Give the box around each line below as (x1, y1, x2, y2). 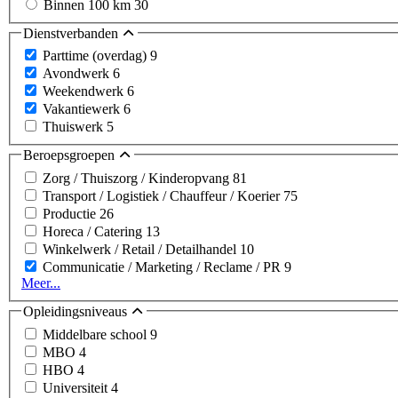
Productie (43, 205, 99, 221)
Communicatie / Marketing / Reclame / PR (43, 259, 284, 275)
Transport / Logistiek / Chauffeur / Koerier (43, 187, 283, 203)
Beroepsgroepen (23, 147, 118, 163)
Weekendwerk (43, 84, 127, 99)
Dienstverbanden (23, 25, 122, 41)
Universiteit (43, 379, 111, 395)
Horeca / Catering (43, 223, 146, 239)
